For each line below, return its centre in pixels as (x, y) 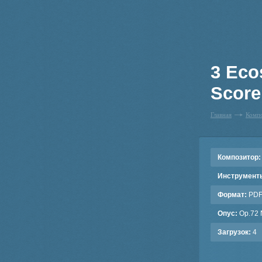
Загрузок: (234, 232)
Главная (221, 114)
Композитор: (239, 157)
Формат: (232, 195)
